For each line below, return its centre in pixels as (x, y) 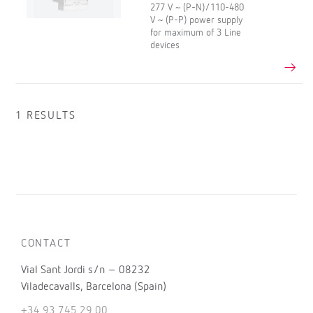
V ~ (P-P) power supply (197, 21)
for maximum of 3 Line (196, 33)
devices (165, 46)
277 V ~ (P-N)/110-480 (197, 8)
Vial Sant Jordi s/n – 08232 (86, 271)
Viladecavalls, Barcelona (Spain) (94, 287)
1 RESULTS (46, 116)
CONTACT (46, 244)
